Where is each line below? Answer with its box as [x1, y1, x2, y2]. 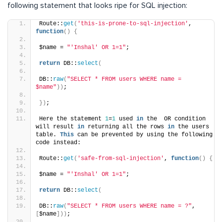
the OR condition [143, 115, 206, 122]
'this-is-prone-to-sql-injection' [77, 20, 188, 27]
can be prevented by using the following [74, 131, 213, 138]
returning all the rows [84, 123, 167, 130]
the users [174, 123, 209, 130]
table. [36, 131, 60, 138]
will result [36, 123, 77, 130]
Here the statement [39, 115, 105, 122]
